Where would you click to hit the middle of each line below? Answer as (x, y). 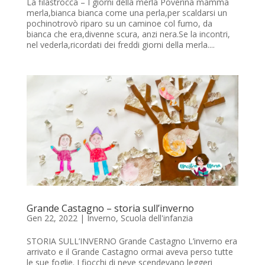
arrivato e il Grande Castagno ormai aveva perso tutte (130, 252)
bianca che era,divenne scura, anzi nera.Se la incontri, (128, 34)
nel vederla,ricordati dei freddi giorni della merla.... (120, 44)
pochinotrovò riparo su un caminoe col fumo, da (119, 23)
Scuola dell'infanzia (156, 218)
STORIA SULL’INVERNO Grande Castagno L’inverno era (132, 241)
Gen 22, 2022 (52, 218)
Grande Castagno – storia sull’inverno (110, 209)
